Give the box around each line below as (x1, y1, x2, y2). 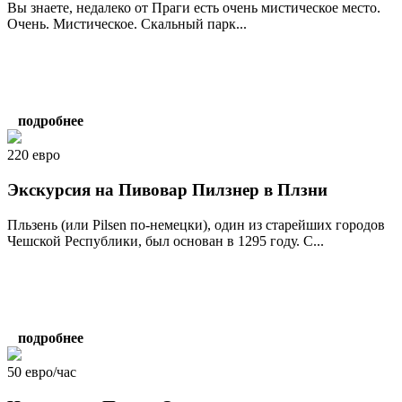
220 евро (7, 147, 60, 163)
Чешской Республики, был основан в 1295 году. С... (7, 232, 324, 249)
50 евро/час (7, 363, 76, 380)
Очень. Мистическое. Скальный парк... (7, 16, 247, 32)
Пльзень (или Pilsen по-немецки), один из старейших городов (7, 216, 385, 232)
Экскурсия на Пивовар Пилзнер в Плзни (7, 180, 328, 200)
